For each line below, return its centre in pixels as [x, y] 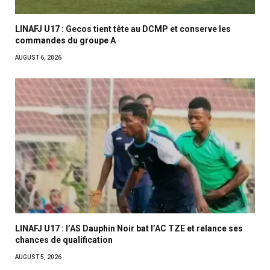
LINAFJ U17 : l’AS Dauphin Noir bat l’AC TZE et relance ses [129, 228]
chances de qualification [64, 240]
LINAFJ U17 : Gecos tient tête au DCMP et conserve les [123, 29]
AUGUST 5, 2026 [38, 257]
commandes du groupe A [65, 40]
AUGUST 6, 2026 [38, 57]
